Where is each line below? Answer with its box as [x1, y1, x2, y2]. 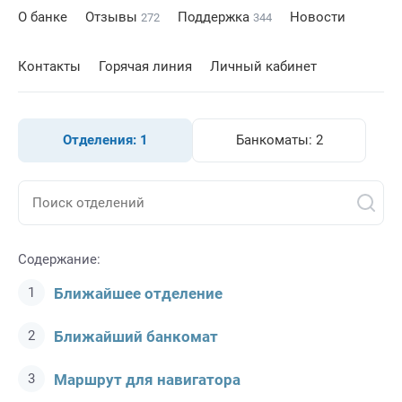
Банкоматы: [235, 132, 316, 148]
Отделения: [62, 132, 140, 148]
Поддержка [178, 9, 253, 25]
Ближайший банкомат [54, 328, 218, 345]
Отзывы [85, 9, 141, 25]
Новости [290, 9, 345, 25]
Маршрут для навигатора [54, 371, 240, 389]
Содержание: [18, 251, 100, 267]
